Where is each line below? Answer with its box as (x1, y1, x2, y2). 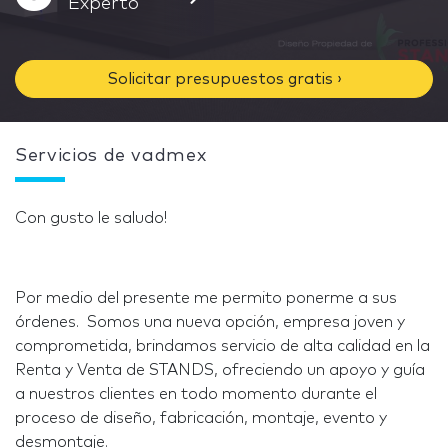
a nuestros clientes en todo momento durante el (15, 386, 377, 402)
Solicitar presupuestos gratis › (106, 71, 342, 87)
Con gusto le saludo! (15, 210, 167, 226)
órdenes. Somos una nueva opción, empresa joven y (15, 314, 405, 330)
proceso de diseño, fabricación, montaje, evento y (15, 410, 387, 426)
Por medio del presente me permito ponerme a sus (15, 290, 397, 306)
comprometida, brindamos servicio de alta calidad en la (15, 338, 430, 354)
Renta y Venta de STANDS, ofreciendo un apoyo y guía (15, 362, 425, 378)
